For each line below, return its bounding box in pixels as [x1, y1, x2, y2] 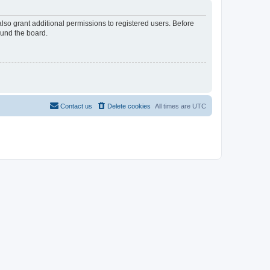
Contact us [60, 102, 92, 110]
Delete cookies [107, 102, 151, 110]
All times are [155, 102, 192, 110]
